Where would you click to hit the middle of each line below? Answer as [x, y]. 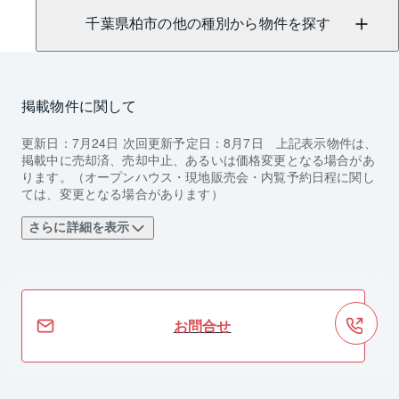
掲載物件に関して [79, 105]
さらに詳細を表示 [79, 228]
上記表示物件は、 [326, 142]
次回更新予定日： [171, 142]
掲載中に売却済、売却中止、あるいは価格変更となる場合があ [198, 159]
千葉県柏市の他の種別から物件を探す [208, 24]
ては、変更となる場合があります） [122, 193]
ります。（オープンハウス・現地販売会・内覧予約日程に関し [198, 176]
